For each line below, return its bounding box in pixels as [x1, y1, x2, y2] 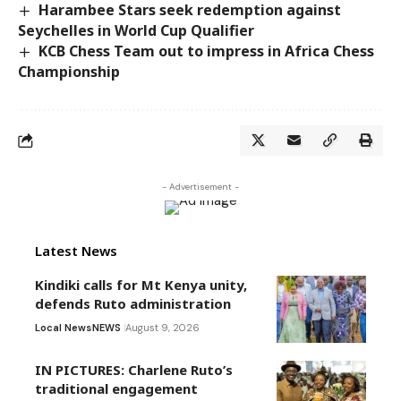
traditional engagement [35, 380, 198, 398]
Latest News [35, 242, 117, 260]
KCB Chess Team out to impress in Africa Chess [38, 41, 375, 61]
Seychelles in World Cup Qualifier [18, 21, 254, 40]
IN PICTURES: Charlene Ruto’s [35, 361, 233, 380]
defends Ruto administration [35, 294, 231, 313]
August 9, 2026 [125, 321, 200, 335]
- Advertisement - [162, 181, 239, 193]
